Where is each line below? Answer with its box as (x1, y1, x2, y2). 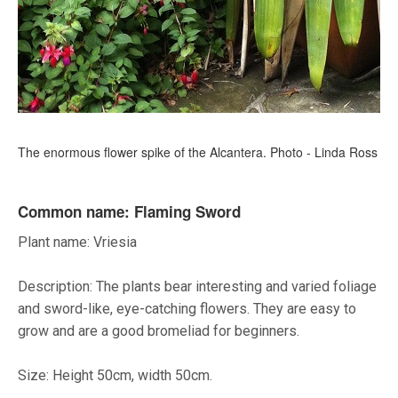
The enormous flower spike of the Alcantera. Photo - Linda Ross (18, 143, 378, 162)
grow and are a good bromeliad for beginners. (18, 322, 299, 340)
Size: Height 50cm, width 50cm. (18, 367, 212, 385)
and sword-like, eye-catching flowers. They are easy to (18, 300, 356, 318)
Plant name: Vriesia (18, 234, 137, 251)
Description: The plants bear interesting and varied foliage (18, 278, 377, 296)
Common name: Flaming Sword (18, 201, 245, 223)
